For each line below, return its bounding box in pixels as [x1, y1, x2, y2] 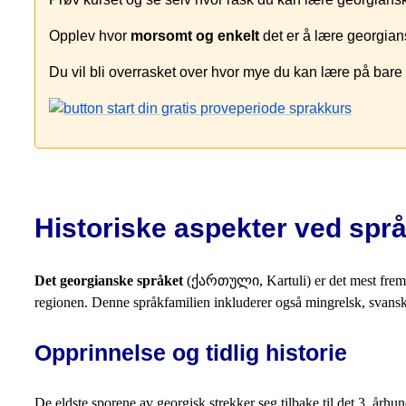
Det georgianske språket [34, 273, 183, 289]
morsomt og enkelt [130, 27, 259, 43]
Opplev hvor [49, 27, 130, 43]
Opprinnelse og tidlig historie [34, 340, 347, 366]
